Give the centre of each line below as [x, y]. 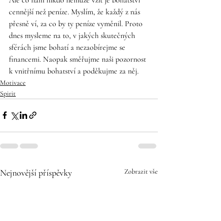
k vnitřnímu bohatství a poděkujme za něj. [75, 71]
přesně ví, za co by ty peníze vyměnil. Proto [77, 23]
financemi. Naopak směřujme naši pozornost [78, 59]
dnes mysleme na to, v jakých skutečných [73, 35]
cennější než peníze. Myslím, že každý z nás [75, 12]
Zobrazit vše [141, 171]
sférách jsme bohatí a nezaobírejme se [68, 47]
